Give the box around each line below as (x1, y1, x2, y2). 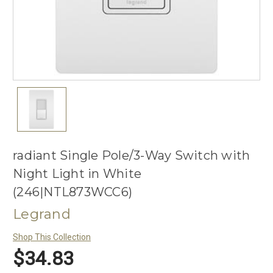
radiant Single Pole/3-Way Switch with (13, 148, 250, 163)
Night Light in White (13, 166, 141, 182)
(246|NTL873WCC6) (13, 185, 132, 200)
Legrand (13, 206, 71, 223)
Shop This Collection (13, 232, 91, 243)
